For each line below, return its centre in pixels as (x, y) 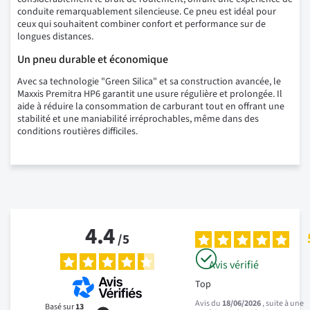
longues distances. (55, 37)
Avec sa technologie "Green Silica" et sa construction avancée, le (149, 82)
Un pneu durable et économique (93, 60)
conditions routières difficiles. (77, 132)
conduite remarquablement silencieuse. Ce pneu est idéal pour (147, 12)
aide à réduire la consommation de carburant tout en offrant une (151, 107)
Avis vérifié (234, 265)
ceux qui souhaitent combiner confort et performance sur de (142, 25)
